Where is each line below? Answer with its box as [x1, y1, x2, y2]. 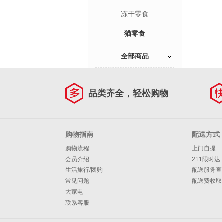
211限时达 [192, 156, 220, 163]
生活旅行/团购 [65, 166, 103, 173]
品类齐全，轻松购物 [88, 88, 168, 98]
